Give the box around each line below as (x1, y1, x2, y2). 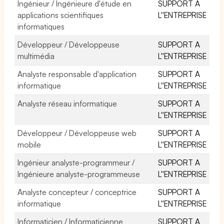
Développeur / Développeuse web (17, 127, 137, 138)
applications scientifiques (17, 9, 104, 20)
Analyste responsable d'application (17, 68, 137, 79)
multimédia (17, 50, 54, 61)
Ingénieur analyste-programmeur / (17, 157, 135, 167)
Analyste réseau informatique (17, 98, 117, 108)
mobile (17, 139, 41, 149)
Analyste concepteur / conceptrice (17, 186, 137, 197)
